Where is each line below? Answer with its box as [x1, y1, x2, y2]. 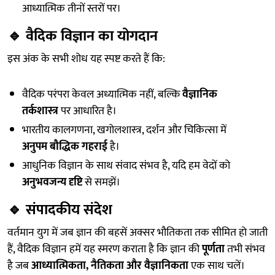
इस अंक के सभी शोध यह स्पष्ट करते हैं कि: [7, 50, 165, 68]
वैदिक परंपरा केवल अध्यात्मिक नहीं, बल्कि [22, 85, 182, 104]
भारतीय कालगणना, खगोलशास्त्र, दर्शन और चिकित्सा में [22, 121, 227, 139]
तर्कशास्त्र [22, 102, 58, 120]
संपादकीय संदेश [26, 198, 112, 222]
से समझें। [82, 173, 120, 192]
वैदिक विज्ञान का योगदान [26, 24, 158, 48]
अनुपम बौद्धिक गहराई [22, 137, 107, 156]
